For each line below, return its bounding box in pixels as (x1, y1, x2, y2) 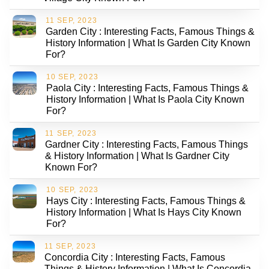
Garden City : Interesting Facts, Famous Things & (45, 26, 255, 37)
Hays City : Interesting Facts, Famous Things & (46, 195, 246, 206)
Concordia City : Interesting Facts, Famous (44, 252, 225, 262)
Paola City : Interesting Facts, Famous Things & (46, 82, 249, 93)
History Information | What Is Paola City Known (46, 94, 244, 104)
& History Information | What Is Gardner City (45, 150, 230, 161)
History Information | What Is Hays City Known (46, 207, 242, 217)
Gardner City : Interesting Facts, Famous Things (45, 139, 249, 150)
